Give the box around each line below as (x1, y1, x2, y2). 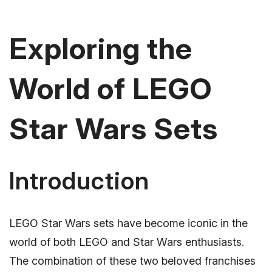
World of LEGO (9, 70, 212, 107)
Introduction (9, 166, 149, 196)
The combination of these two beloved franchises (9, 254, 256, 267)
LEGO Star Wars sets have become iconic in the (9, 216, 248, 229)
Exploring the (9, 30, 192, 67)
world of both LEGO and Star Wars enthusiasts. (9, 235, 244, 248)
